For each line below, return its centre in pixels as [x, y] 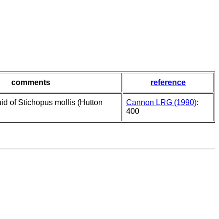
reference [168, 83]
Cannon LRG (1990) [161, 103]
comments [31, 83]
